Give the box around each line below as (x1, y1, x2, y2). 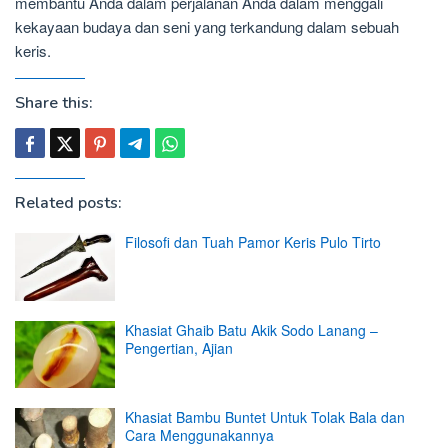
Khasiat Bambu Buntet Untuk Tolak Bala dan (125, 407, 405, 428)
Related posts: (15, 192, 122, 215)
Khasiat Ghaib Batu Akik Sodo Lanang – (125, 319, 378, 340)
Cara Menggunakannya (125, 425, 274, 446)
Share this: (15, 92, 93, 115)
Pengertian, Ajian (125, 337, 233, 358)
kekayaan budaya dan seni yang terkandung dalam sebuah (15, 16, 399, 38)
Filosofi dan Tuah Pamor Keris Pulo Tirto (125, 232, 381, 253)
